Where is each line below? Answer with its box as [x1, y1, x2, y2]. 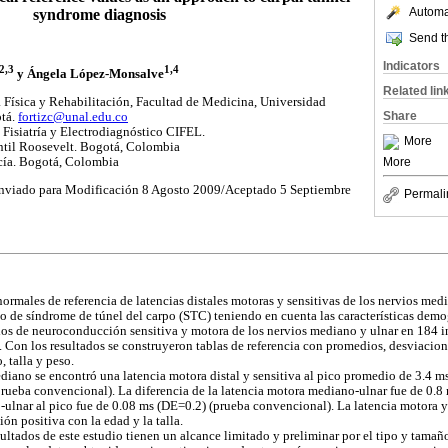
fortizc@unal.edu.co [18, 109, 128, 124]
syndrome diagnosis [32, 5, 166, 23]
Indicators [383, 59, 440, 73]
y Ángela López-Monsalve [14, 67, 164, 82]
